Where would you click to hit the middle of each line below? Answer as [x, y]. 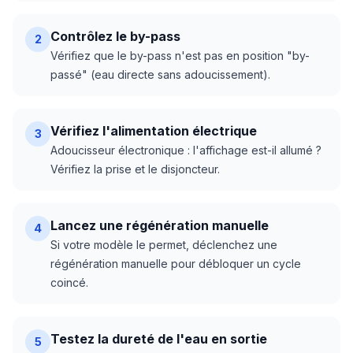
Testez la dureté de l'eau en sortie [159, 339]
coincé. [69, 282]
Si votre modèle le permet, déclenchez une [164, 245]
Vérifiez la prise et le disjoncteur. [135, 169]
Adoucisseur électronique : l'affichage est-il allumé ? [186, 150]
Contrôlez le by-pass [115, 36]
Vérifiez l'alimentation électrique [154, 131]
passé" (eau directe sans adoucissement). [160, 74]
